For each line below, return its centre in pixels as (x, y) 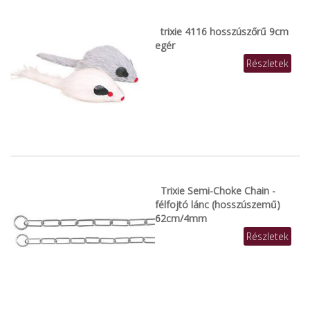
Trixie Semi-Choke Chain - (218, 190)
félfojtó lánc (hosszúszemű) (218, 204)
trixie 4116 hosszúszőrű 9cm (225, 31)
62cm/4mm (181, 218)
